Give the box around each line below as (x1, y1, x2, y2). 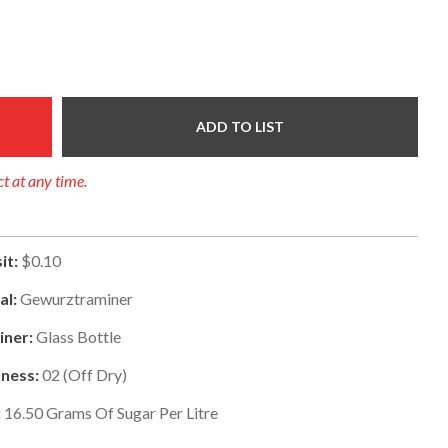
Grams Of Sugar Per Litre (42, 402, 218, 422)
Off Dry (67, 364, 122, 384)
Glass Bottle (35, 326, 121, 346)
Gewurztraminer (19, 288, 133, 308)
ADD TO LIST (196, 117, 285, 135)
